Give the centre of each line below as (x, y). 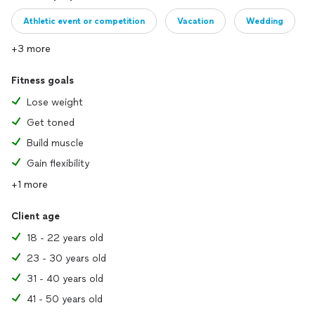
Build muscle (55, 143)
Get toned (51, 123)
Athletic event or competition (84, 21)
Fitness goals (43, 81)
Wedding (265, 21)
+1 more (30, 185)
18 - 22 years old (65, 238)
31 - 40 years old (65, 279)
